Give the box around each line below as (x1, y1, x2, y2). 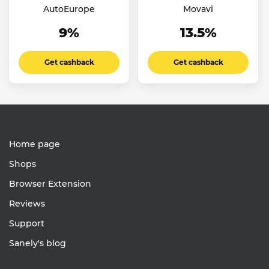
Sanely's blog (9, 238, 66, 249)
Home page (9, 139, 60, 150)
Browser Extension (9, 178, 91, 190)
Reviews (9, 198, 45, 210)
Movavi (183, 4, 213, 15)
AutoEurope (43, 4, 95, 15)
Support (9, 218, 44, 229)
